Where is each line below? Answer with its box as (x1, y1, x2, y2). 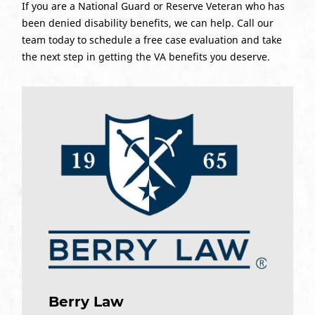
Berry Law (49, 292, 124, 310)
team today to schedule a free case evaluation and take (21, 32, 282, 46)
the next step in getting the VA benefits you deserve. (21, 49, 270, 63)
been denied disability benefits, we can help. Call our (21, 15, 274, 30)
